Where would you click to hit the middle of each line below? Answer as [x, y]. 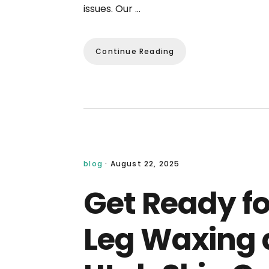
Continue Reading [135, 52]
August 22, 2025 [145, 164]
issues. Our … [112, 9]
